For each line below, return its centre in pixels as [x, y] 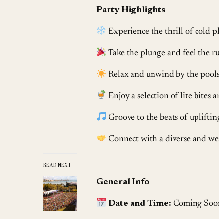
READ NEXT [57, 165]
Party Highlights [131, 10]
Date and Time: [140, 204]
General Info [123, 182]
